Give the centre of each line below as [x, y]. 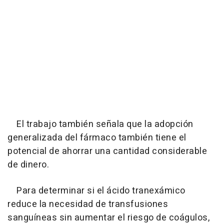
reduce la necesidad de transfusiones [88, 204]
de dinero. [28, 165]
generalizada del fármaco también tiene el [97, 138]
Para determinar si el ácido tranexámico [96, 191]
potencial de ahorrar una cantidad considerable [107, 151]
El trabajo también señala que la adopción [100, 124]
